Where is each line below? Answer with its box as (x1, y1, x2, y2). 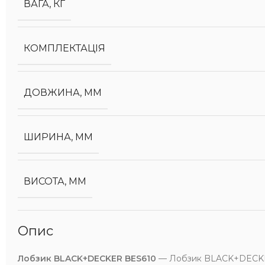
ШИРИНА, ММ (24, 131, 93, 143)
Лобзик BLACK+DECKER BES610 (18, 253, 156, 264)
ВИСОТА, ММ (24, 176, 86, 187)
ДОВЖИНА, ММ (24, 87, 102, 98)
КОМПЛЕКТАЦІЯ (24, 43, 105, 54)
